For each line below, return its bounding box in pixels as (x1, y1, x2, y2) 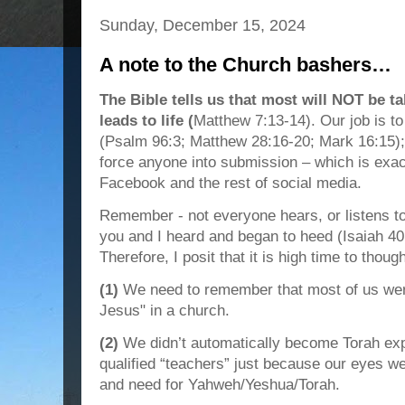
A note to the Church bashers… (99, 52, 391, 76)
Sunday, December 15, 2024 (99, 15, 306, 34)
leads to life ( (99, 111, 193, 129)
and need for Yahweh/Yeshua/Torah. (99, 375, 340, 393)
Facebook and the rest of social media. (99, 174, 362, 192)
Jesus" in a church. (99, 301, 230, 319)
